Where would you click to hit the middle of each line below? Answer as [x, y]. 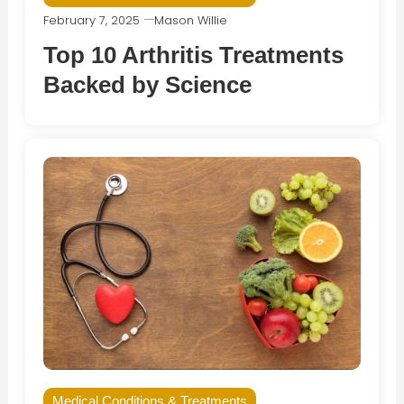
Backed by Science [147, 85]
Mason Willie [190, 21]
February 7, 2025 [91, 21]
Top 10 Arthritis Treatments [193, 55]
